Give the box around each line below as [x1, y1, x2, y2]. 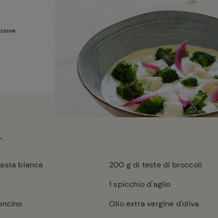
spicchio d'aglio [111, 179, 171, 189]
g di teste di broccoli [124, 160, 202, 170]
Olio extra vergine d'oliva [109, 199, 200, 209]
